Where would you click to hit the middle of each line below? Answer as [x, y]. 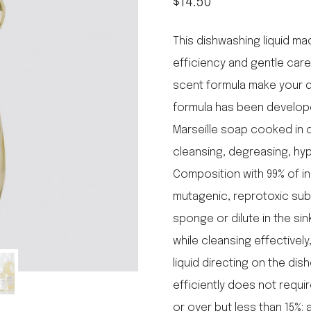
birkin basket [58, 107]
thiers [41, 45]
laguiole [46, 24]
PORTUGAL [52, 86]
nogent [47, 66]
